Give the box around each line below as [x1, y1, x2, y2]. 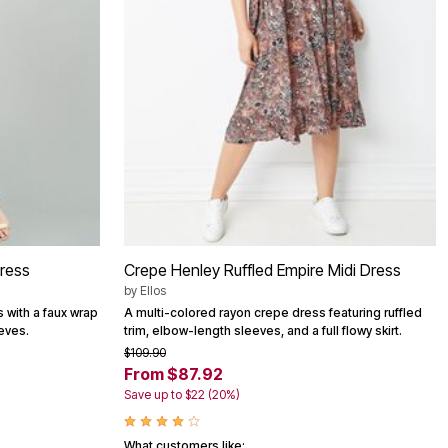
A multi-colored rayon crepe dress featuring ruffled [124, 304, 422, 320]
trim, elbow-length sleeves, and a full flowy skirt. [124, 322, 402, 338]
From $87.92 [124, 363, 223, 384]
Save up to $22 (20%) [124, 386, 240, 402]
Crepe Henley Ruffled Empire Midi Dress [124, 259, 401, 280]
